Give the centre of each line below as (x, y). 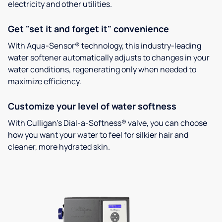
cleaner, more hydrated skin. (59, 147)
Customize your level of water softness (92, 106)
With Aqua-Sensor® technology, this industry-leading (105, 46)
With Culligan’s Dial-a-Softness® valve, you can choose (108, 123)
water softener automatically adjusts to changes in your (109, 58)
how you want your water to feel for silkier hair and (98, 135)
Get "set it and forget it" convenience (88, 29)
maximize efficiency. (45, 82)
